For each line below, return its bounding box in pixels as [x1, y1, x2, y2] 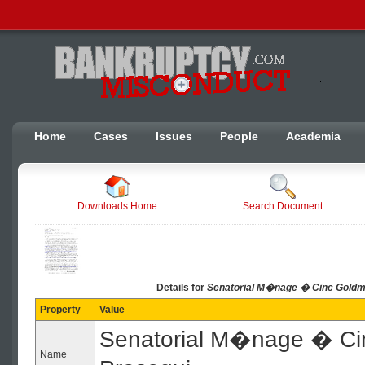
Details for [156, 282, 204, 293]
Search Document [242, 200, 323, 212]
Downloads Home [77, 200, 158, 212]
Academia [286, 130, 341, 143]
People [220, 130, 258, 143]
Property [40, 304, 81, 315]
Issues [156, 130, 192, 143]
